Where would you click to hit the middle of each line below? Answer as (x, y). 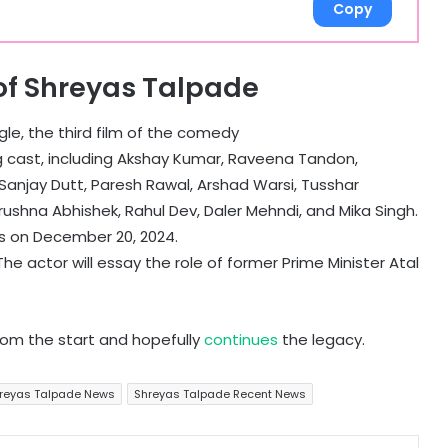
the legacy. (321, 339)
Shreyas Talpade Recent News (220, 393)
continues (241, 339)
